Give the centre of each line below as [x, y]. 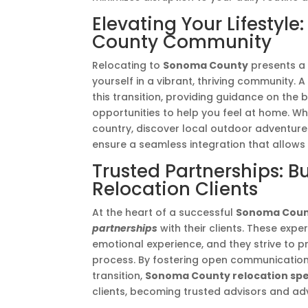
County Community [182, 42]
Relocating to [128, 65]
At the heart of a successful [164, 212]
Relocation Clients [175, 189]
